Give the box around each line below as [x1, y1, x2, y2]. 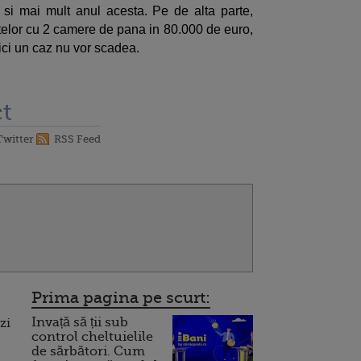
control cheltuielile [31, 329, 153, 344]
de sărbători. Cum [31, 343, 145, 359]
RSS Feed [54, 132, 101, 145]
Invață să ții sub [31, 314, 128, 330]
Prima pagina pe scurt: [31, 288, 210, 307]
